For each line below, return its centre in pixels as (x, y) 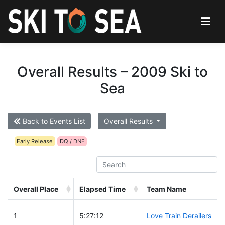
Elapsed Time (102, 189)
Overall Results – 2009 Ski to (113, 72)
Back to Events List (53, 121)
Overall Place (36, 189)
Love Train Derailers (179, 216)
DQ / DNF (72, 141)
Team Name (166, 189)
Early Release (35, 141)
